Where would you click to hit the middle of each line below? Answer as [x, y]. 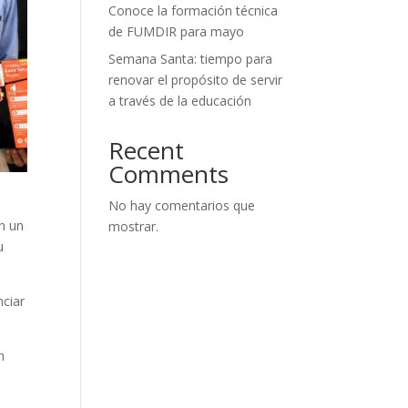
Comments [169, 174]
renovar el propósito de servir [196, 80]
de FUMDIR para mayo [177, 31]
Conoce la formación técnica [194, 10]
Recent [147, 150]
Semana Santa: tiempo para [191, 59]
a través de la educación [180, 101]
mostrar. [134, 226]
